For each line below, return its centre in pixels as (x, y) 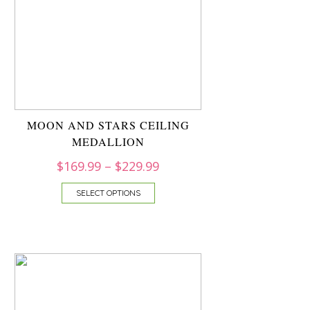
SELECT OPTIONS (108, 193)
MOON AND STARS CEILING (108, 125)
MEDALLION (108, 142)
